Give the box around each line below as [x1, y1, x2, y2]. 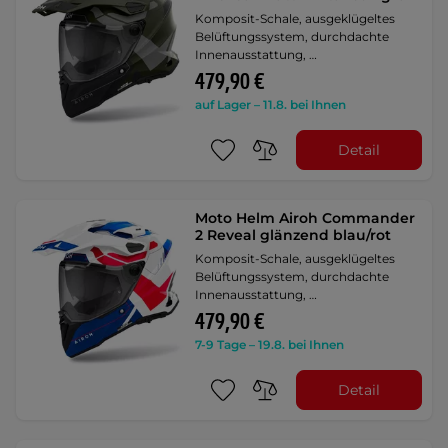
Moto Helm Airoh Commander [195, 209, 416, 228]
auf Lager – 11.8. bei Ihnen [195, 97, 347, 113]
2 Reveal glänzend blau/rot [195, 226, 392, 245]
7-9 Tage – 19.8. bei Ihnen [195, 337, 345, 353]
